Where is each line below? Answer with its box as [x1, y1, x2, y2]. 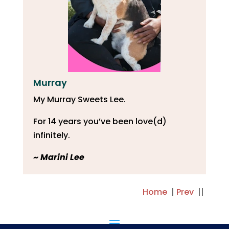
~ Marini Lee [33, 151, 84, 164]
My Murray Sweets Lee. [33, 94, 126, 106]
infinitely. [33, 129, 70, 142]
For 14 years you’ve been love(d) [33, 116, 167, 128]
